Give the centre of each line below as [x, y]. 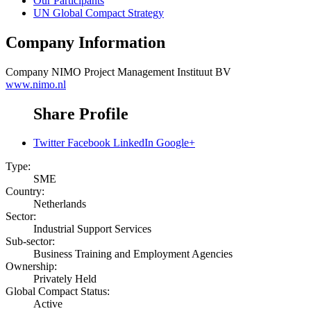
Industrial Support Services [92, 229]
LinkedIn [133, 143]
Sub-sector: [30, 242]
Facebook [89, 143]
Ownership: [31, 267]
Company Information [85, 42]
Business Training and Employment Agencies [133, 254]
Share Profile [81, 114]
